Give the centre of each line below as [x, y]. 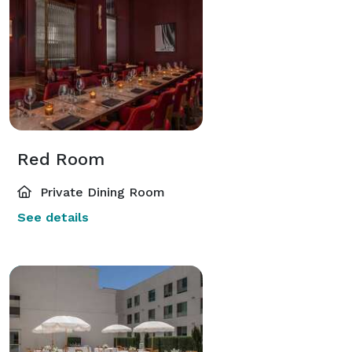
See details [53, 217]
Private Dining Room [101, 192]
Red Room [61, 159]
